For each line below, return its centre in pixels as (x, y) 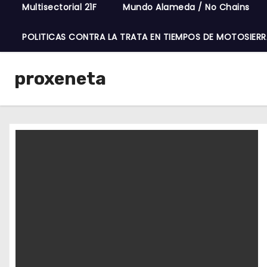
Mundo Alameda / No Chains (186, 7)
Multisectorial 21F (59, 7)
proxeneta (60, 79)
